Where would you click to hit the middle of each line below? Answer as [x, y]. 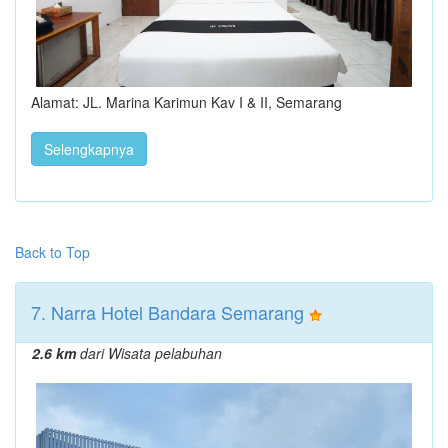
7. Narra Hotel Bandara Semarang [167, 312]
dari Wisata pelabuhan [149, 353]
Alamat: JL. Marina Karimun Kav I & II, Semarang [186, 102]
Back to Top [52, 252]
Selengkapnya [89, 149]
